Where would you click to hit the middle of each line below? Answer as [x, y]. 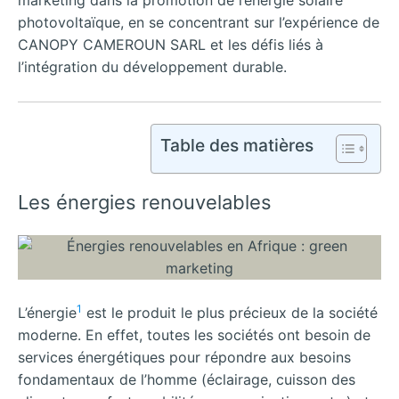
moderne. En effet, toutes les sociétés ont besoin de [194, 335]
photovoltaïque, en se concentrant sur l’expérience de [199, 22]
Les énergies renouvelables [145, 202]
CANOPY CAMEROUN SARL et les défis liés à [171, 45]
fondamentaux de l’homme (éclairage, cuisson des [187, 380]
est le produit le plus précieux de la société [230, 313]
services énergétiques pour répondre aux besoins [184, 358]
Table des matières [237, 145]
